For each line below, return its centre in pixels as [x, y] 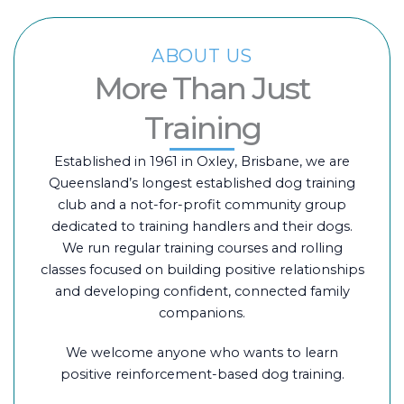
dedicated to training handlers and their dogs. [202, 226]
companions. [202, 313]
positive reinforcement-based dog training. [202, 374]
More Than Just [202, 88]
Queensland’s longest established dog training [202, 183]
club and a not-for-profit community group [202, 205]
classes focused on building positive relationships [202, 270]
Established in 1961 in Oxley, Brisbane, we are [202, 161]
